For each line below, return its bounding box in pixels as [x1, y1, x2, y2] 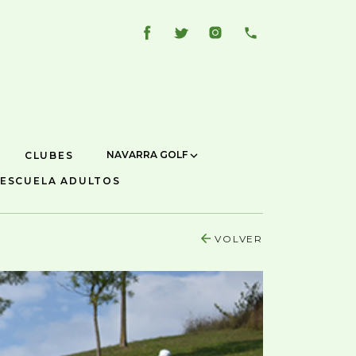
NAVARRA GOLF [106, 149, 190, 161]
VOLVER [215, 232, 263, 245]
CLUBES [24, 149, 74, 161]
